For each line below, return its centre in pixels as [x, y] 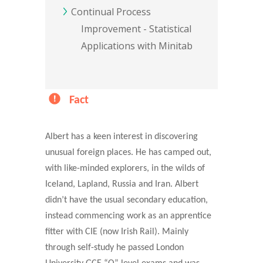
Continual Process [111, 12]
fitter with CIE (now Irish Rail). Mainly [117, 232]
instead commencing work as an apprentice [128, 216]
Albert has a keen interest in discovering [122, 137]
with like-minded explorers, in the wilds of [125, 168]
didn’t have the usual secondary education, [127, 200]
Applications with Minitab [137, 46]
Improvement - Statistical [136, 29]
